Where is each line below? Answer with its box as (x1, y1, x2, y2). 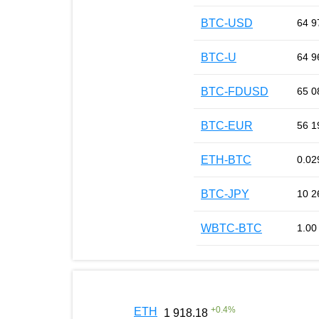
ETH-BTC (201, 153, 251, 166)
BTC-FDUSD (201, 85, 268, 98)
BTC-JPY (201, 187, 249, 200)
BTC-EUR (201, 119, 253, 132)
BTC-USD (201, 16, 253, 29)
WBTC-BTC (201, 221, 262, 234)
